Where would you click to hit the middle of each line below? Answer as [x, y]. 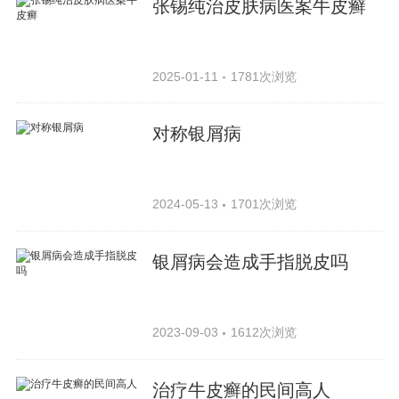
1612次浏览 [263, 333]
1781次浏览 [263, 76]
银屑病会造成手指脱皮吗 [251, 262]
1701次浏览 [263, 204]
